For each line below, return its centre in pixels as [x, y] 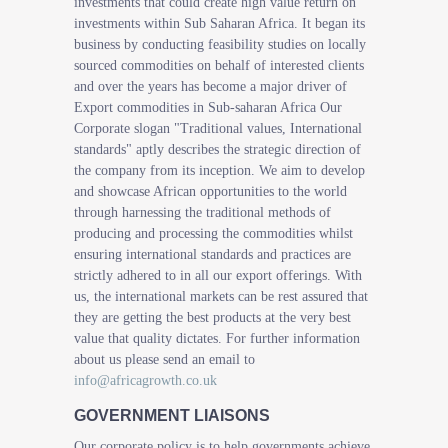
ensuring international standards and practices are [212, 254]
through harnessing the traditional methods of [202, 212]
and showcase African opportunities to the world [210, 191]
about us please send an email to [164, 359]
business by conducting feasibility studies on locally [220, 44]
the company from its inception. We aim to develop [219, 170]
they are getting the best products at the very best [212, 317]
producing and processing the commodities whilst [213, 233]
